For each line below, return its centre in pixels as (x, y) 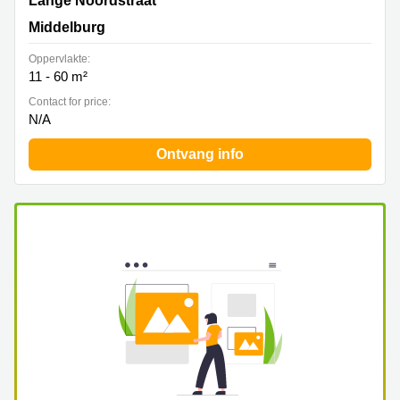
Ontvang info (200, 154)
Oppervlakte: (59, 59)
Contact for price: (70, 102)
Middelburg (67, 27)
